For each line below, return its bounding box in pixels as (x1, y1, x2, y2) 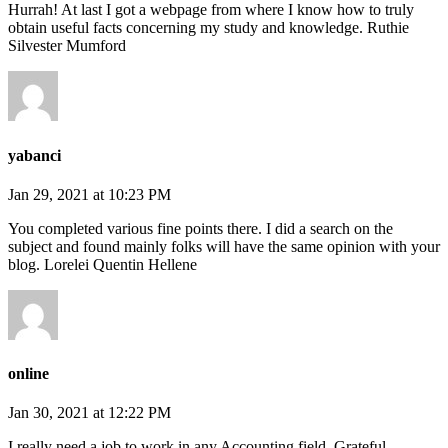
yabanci (8, 146, 61, 164)
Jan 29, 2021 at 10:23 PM (8, 185, 171, 203)
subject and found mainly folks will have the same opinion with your (8, 237, 440, 255)
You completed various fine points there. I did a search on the (8, 219, 393, 237)
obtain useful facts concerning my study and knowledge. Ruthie (8, 19, 409, 37)
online (8, 365, 49, 383)
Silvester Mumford (8, 37, 126, 55)
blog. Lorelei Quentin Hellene (8, 255, 197, 273)
